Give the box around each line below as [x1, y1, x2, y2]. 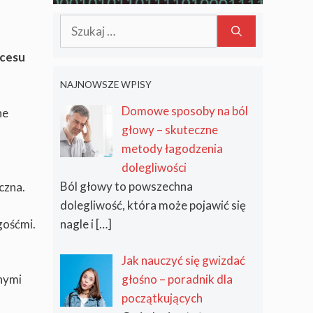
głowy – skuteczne [121, 122, 218, 137]
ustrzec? [70, 17, 154, 48]
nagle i [60, 216, 96, 231]
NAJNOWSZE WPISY [60, 79, 152, 91]
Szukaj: [59, 15, 96, 31]
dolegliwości [121, 159, 187, 175]
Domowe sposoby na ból [121, 103, 248, 118]
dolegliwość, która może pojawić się [60, 197, 246, 212]
